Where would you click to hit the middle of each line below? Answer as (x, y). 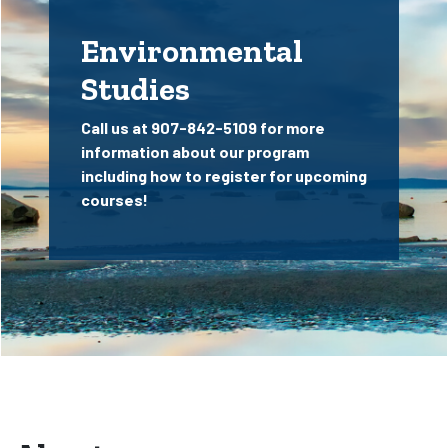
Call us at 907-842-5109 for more (203, 127)
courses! (114, 199)
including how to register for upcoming (224, 175)
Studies (135, 89)
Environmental (192, 51)
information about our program (195, 151)
